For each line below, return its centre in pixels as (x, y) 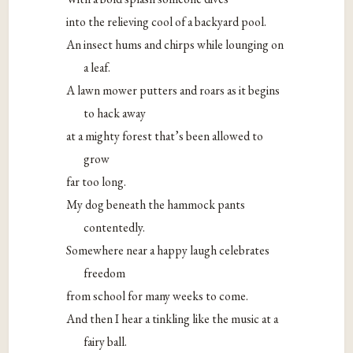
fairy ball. (106, 342)
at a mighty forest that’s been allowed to (165, 136)
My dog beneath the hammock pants (156, 205)
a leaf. (97, 68)
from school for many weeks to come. (158, 296)
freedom (105, 273)
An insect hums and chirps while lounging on (175, 45)
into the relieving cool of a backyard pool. (167, 22)
